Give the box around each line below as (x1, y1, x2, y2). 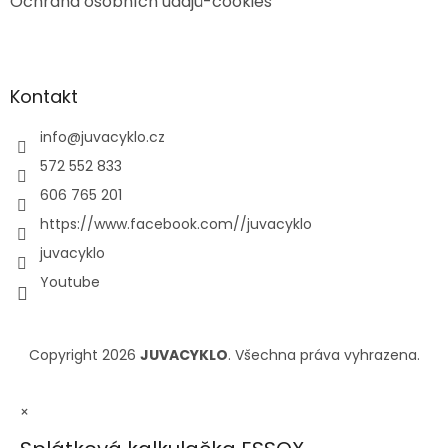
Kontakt (10, 83, 78, 109)
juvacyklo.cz (81, 126, 165, 147)
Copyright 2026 (28, 344, 140, 365)
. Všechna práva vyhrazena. (227, 344, 420, 365)
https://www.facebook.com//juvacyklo (40, 213, 312, 234)
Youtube (40, 271, 100, 292)
